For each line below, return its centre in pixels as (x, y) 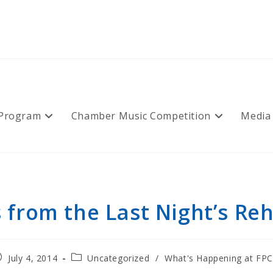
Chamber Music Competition (141, 116)
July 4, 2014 (33, 258)
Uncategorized (119, 258)
